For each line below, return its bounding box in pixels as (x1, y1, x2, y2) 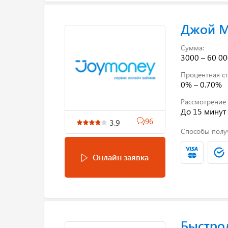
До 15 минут (180, 105, 226, 117)
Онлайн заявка (92, 151, 149, 162)
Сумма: (180, 42, 204, 52)
